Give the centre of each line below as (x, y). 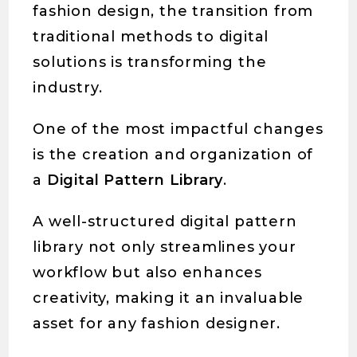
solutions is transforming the (150, 63)
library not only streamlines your (165, 247)
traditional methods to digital (151, 37)
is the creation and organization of (173, 155)
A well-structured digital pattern (165, 222)
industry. (68, 88)
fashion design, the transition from (173, 12)
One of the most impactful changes (178, 129)
